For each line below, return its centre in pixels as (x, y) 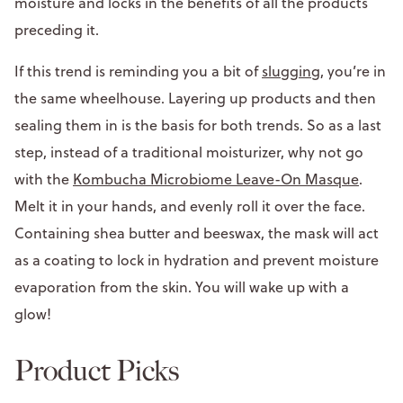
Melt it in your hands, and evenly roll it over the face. (190, 206)
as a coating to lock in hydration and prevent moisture (197, 260)
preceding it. (58, 29)
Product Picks (97, 370)
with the (44, 179)
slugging (291, 71)
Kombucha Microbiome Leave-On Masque (216, 179)
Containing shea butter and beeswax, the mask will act (197, 233)
